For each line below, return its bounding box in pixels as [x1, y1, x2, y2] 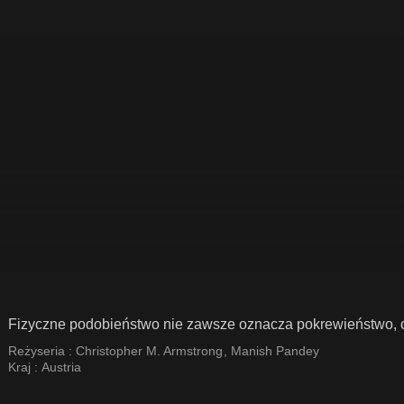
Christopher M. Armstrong [76, 344, 224, 358]
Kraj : [8, 360, 41, 374]
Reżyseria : [8, 344, 76, 358]
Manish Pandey [231, 344, 319, 358]
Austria [41, 360, 81, 374]
